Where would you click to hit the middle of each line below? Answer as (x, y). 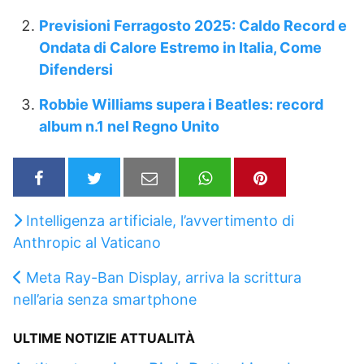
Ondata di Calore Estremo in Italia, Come (180, 48)
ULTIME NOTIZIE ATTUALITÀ (104, 338)
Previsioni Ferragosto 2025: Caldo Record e (193, 26)
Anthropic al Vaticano (87, 242)
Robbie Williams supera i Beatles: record (181, 105)
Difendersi (76, 70)
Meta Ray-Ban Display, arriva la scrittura (164, 277)
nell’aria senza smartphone (105, 299)
